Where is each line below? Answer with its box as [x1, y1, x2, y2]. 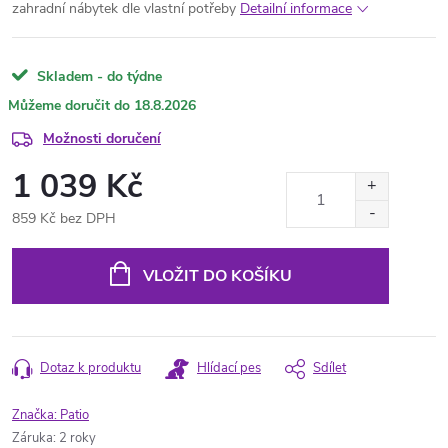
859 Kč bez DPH [12, 209, 116, 228]
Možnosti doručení [43, 129, 161, 148]
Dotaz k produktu [40, 359, 141, 377]
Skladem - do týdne [33, 67, 162, 86]
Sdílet [313, 359, 346, 377]
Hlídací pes [197, 359, 261, 377]
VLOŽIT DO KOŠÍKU [142, 265, 292, 287]
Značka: [12, 406, 60, 424]
